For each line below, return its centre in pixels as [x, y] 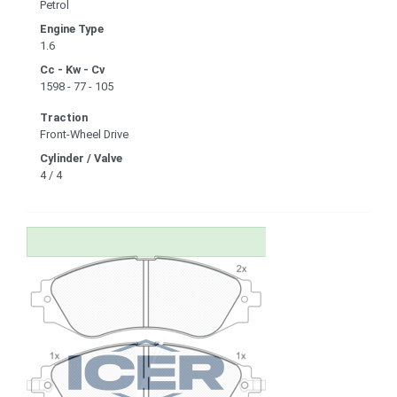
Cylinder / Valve [81, 158]
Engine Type [72, 28]
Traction [64, 117]
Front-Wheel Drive [84, 134]
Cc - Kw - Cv [72, 69]
